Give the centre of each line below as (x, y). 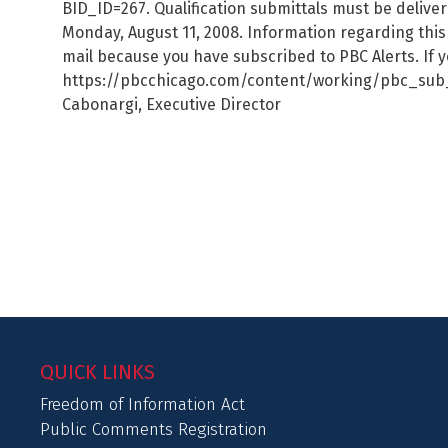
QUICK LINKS (97, 372)
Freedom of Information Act (142, 404)
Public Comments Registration (153, 429)
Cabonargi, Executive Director (171, 104)
